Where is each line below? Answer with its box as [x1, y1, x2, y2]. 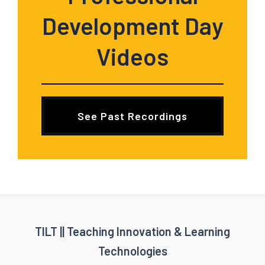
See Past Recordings [77, 109, 188, 122]
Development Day [41, 11, 224, 40]
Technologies [98, 244, 167, 258]
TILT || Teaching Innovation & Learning [35, 224, 230, 238]
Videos [96, 42, 169, 70]
